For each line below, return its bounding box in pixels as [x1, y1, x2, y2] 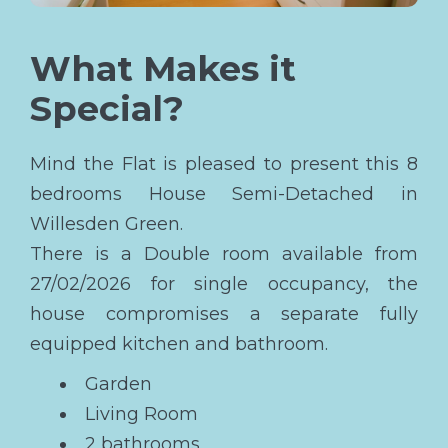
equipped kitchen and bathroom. [30, 332, 328, 355]
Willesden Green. [30, 212, 183, 235]
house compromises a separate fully [30, 302, 418, 325]
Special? [30, 86, 184, 130]
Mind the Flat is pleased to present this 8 [30, 152, 418, 175]
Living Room [85, 402, 198, 425]
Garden [85, 372, 152, 395]
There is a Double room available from [30, 242, 418, 265]
